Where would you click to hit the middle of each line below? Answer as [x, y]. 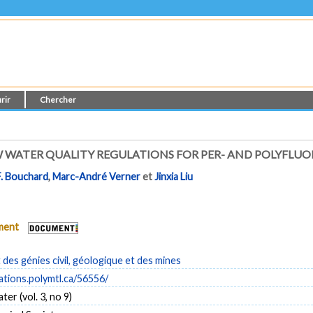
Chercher [58, 100]
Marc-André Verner [97, 177]
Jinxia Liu [174, 177]
